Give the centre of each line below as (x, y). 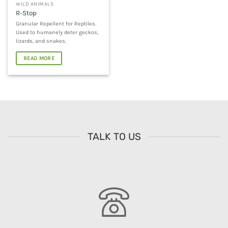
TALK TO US (114, 136)
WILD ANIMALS (35, 4)
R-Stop (26, 13)
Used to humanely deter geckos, (57, 32)
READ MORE (39, 58)
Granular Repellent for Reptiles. (56, 23)
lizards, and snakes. (41, 41)
